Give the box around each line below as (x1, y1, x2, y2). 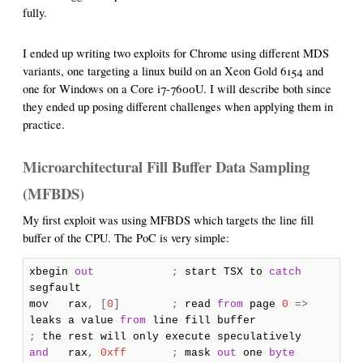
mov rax (28, 298, 88, 311)
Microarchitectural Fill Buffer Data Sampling (23, 156, 310, 178)
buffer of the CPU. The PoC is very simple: (23, 229, 229, 246)
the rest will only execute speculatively (35, 331, 301, 344)
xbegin (28, 266, 75, 279)
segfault (28, 282, 81, 295)
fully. (23, 5, 47, 21)
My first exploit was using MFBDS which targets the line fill (23, 211, 314, 228)
